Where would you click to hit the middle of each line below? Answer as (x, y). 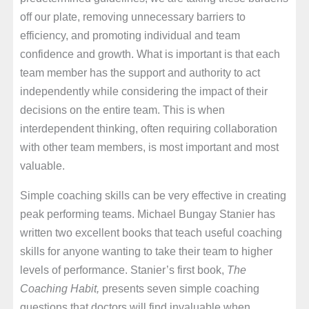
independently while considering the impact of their (143, 91)
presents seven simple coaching (179, 289)
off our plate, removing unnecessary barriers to (132, 16)
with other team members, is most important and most (149, 147)
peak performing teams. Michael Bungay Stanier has (147, 214)
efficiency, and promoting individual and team (130, 35)
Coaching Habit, (59, 289)
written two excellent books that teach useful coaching (151, 233)
